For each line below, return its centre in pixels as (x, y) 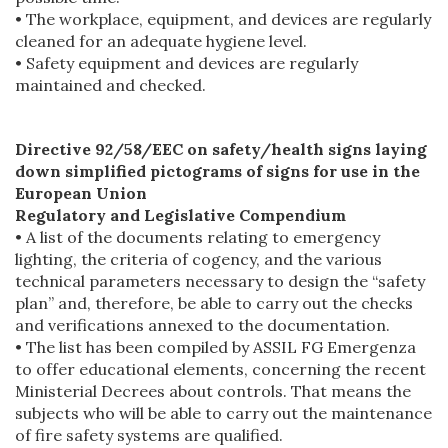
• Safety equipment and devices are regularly (186, 62)
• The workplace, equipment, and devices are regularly (223, 18)
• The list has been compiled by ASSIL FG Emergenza (215, 346)
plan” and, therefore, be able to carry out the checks (214, 302)
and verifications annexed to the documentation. (202, 324)
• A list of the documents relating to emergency (197, 236)
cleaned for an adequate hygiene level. (161, 40)
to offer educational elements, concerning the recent (220, 368)
